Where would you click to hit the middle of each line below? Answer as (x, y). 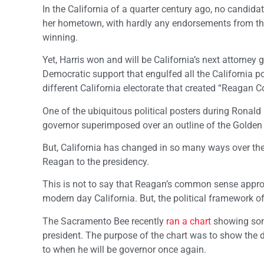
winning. (60, 37)
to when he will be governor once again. (124, 249)
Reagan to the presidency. (96, 162)
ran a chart (189, 221)
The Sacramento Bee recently (104, 221)
